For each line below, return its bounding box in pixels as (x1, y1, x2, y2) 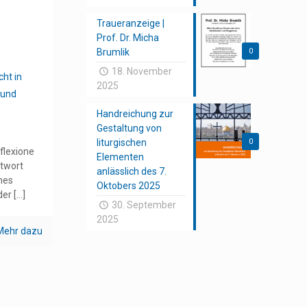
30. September (112, 199, 176, 210)
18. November (112, 66, 172, 77)
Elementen (97, 151, 145, 162)
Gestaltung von (97, 123, 162, 134)
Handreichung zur (97, 108, 174, 119)
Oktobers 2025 (97, 180, 161, 191)
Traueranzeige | (97, 18, 165, 29)
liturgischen (97, 137, 147, 148)
